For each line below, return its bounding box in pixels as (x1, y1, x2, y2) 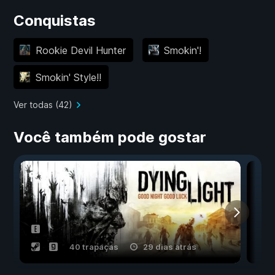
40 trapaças (69, 242, 118, 252)
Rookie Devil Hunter (35, 44, 126, 56)
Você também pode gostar (14, 128, 206, 147)
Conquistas (14, 12, 96, 30)
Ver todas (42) (14, 99, 72, 110)
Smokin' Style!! (35, 71, 101, 83)
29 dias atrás (143, 242, 196, 252)
